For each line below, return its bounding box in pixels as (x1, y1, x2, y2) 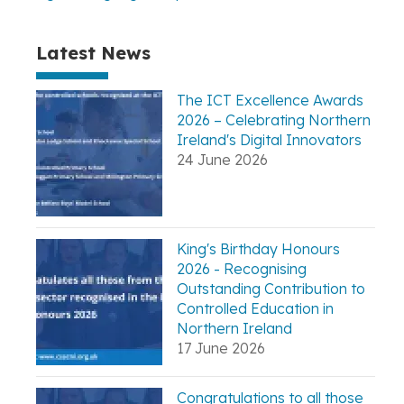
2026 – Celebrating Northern (177, 111, 371, 130)
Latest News (36, 41, 151, 65)
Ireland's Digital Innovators (177, 131, 362, 150)
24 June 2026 (177, 151, 268, 170)
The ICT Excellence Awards (177, 91, 363, 110)
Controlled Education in (177, 299, 334, 318)
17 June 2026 (177, 339, 265, 358)
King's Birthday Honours (177, 240, 340, 259)
